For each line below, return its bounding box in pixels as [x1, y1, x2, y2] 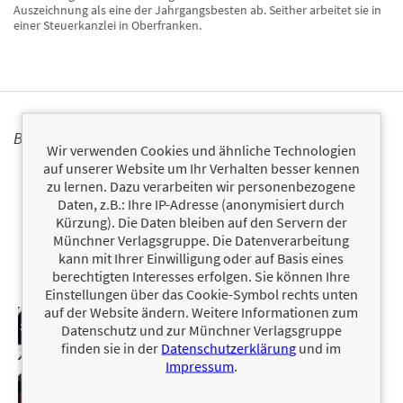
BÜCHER [13, 127, 69, 148]
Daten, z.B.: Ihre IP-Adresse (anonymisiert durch [58, 194, 345, 213]
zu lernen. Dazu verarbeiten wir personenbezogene [47, 176, 356, 195]
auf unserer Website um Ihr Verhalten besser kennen [42, 158, 360, 177]
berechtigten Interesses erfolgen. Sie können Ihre [52, 266, 351, 285]
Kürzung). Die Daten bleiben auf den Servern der [55, 212, 347, 231]
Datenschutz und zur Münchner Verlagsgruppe [60, 320, 342, 339]
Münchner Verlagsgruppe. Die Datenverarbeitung [53, 230, 350, 249]
